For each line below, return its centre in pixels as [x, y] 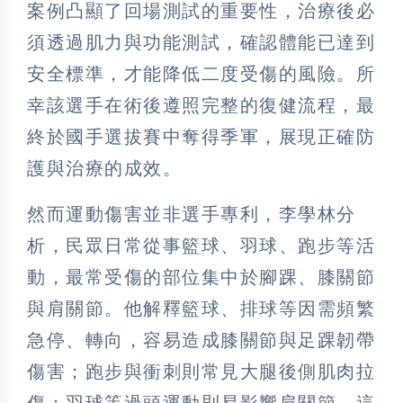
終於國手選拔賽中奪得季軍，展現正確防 [201, 136]
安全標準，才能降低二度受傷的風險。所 [201, 73]
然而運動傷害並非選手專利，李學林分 [192, 214]
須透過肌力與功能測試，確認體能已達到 [201, 42]
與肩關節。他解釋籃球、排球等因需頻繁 [201, 308]
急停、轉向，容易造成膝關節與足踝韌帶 [201, 340]
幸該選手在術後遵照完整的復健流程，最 [201, 105]
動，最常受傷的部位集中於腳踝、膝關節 [201, 277]
